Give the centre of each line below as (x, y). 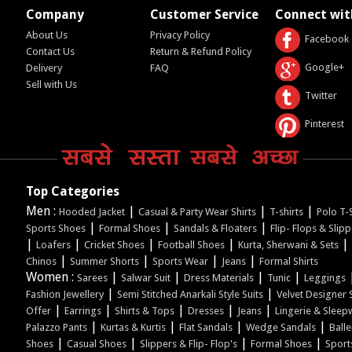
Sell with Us (51, 84)
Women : (51, 277)
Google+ (324, 67)
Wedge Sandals (280, 327)
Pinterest (324, 123)
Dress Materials (218, 277)
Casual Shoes (96, 343)
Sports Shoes (55, 228)
